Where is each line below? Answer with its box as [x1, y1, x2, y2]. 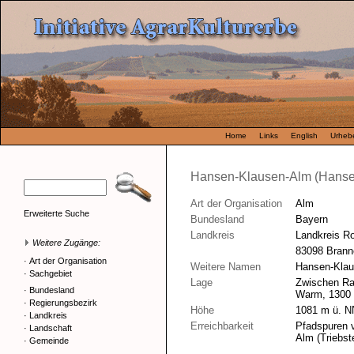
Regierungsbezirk [29, 298, 97, 307]
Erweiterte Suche [24, 209, 89, 218]
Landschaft [29, 323, 72, 333]
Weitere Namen [190, 261, 261, 273]
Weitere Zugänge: [30, 238, 100, 247]
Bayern [296, 213, 328, 225]
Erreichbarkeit [190, 320, 254, 332]
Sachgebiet [29, 269, 72, 278]
